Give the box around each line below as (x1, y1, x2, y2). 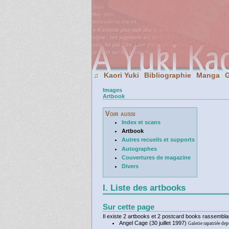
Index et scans (121, 119, 161, 125)
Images (103, 87, 122, 93)
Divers (121, 163, 139, 170)
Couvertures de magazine (121, 154, 191, 161)
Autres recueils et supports (121, 136, 195, 143)
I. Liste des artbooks (103, 182, 186, 193)
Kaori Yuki (104, 71, 139, 79)
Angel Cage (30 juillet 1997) (119, 219, 188, 226)
